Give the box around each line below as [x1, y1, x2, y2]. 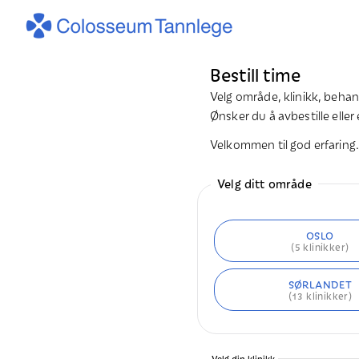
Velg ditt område [217, 175, 312, 192]
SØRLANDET [288, 276, 353, 292]
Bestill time [210, 61, 301, 87]
